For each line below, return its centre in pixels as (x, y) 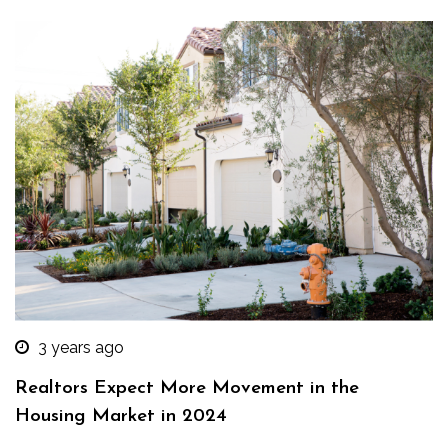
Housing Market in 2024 (121, 416)
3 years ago (81, 347)
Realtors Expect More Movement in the (187, 388)
